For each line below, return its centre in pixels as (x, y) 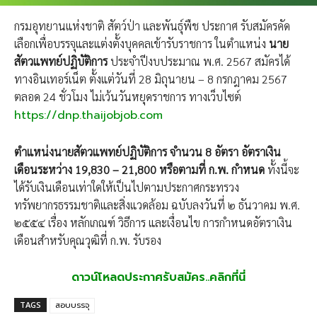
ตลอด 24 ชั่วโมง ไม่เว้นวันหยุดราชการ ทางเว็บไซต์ (128, 97)
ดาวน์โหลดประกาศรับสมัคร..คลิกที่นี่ (158, 278)
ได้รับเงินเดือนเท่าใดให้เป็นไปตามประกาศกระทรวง (127, 188)
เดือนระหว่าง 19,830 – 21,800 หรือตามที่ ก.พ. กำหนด (139, 170)
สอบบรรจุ (72, 306)
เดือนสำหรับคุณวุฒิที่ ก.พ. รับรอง (88, 241)
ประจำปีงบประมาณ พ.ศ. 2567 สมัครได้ (199, 62)
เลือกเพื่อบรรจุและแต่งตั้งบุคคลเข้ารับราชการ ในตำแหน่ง (142, 44)
